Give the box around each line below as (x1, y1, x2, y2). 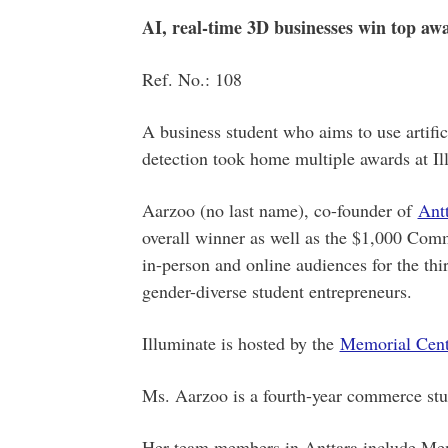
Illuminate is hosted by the (141, 331, 340, 355)
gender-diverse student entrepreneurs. (141, 279, 412, 303)
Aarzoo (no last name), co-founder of (141, 198, 418, 222)
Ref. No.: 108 (141, 67, 242, 91)
